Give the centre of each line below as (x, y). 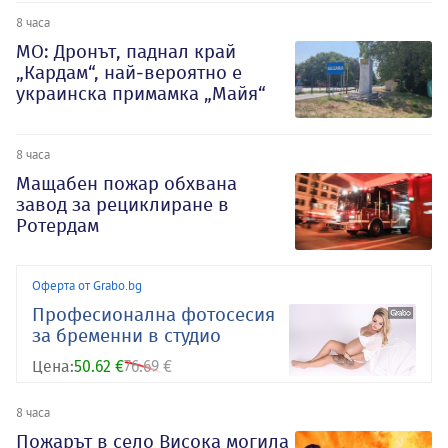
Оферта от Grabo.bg (87, 285)
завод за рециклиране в (122, 204)
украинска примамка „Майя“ (141, 93)
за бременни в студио (126, 336)
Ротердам (57, 225)
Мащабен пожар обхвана (126, 183)
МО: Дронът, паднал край (126, 51)
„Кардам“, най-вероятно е (129, 72)
